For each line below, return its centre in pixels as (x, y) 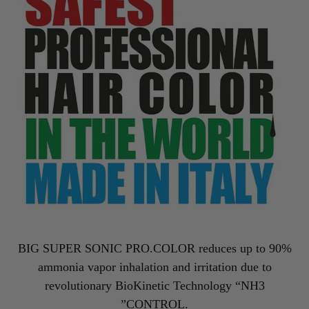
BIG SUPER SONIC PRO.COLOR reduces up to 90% (154, 248)
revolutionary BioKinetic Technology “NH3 (154, 285)
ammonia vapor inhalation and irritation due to (154, 267)
